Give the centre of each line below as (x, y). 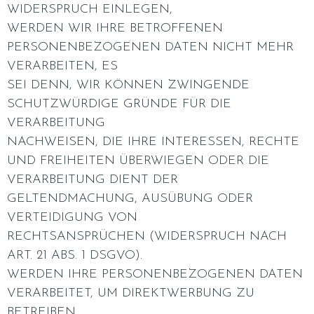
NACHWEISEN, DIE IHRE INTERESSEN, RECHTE (153, 142)
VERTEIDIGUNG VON (72, 218)
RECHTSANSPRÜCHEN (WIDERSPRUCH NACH (147, 237)
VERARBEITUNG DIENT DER (93, 180)
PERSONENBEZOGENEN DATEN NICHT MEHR (150, 47)
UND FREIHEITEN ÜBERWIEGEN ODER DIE (138, 161)
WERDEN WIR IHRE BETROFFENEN (115, 28)
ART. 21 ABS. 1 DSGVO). (75, 255)
